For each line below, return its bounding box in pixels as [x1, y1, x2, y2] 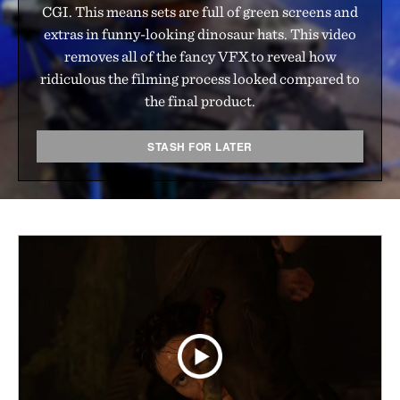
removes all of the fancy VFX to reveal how [63, 46, 337, 65]
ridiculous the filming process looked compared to [40, 69, 360, 87]
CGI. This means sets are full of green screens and [42, 2, 358, 21]
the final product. [145, 91, 255, 110]
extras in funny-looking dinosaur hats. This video [44, 24, 356, 43]
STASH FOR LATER [147, 137, 253, 154]
